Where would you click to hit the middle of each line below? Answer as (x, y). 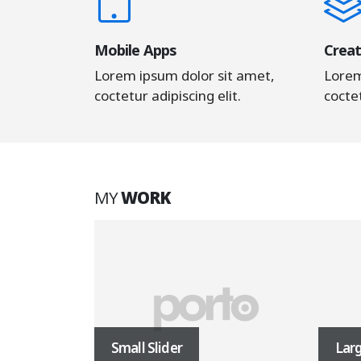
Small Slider (147, 347)
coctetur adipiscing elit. (168, 95)
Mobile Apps (135, 50)
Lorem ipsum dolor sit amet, (185, 75)
